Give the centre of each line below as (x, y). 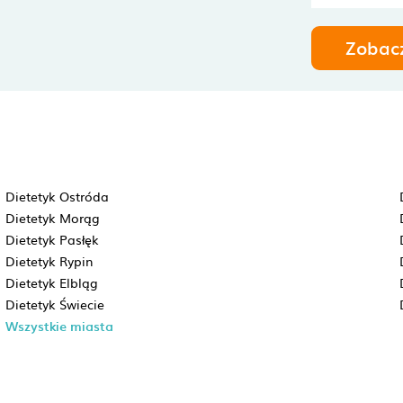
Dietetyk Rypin (49, 261)
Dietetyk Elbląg (51, 282)
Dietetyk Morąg (52, 218)
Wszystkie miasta (59, 326)
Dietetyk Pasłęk (52, 239)
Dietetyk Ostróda (57, 196)
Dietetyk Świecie (54, 304)
